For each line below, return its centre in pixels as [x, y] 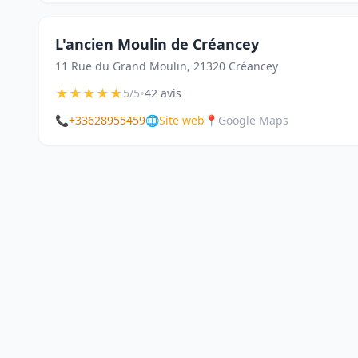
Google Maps [253, 120]
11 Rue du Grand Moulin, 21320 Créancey [167, 66]
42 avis [163, 93]
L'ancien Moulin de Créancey [157, 44]
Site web [182, 120]
